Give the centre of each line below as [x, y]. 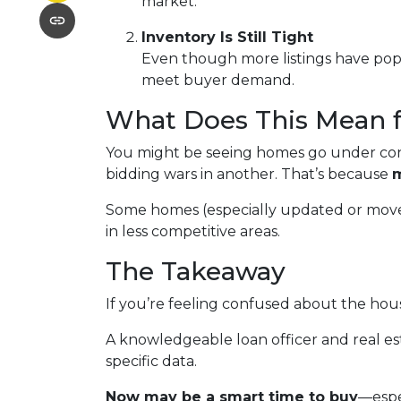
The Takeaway [196, 271]
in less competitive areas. [193, 231]
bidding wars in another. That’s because [249, 174]
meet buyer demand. [218, 80]
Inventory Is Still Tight [227, 37]
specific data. [151, 361]
